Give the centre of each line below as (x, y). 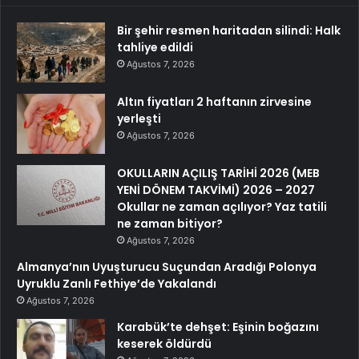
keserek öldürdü (164, 344)
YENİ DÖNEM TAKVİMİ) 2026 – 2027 (216, 190)
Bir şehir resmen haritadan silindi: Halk (229, 30)
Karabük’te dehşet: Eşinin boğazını (218, 327)
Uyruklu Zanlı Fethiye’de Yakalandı (117, 284)
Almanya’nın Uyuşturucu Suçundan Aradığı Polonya (167, 267)
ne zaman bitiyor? (170, 224)
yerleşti (139, 119)
